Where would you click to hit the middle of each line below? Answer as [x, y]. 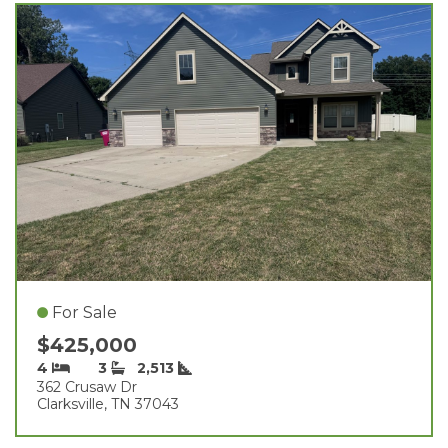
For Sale [84, 312]
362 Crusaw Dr [87, 386]
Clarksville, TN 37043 [108, 403]
